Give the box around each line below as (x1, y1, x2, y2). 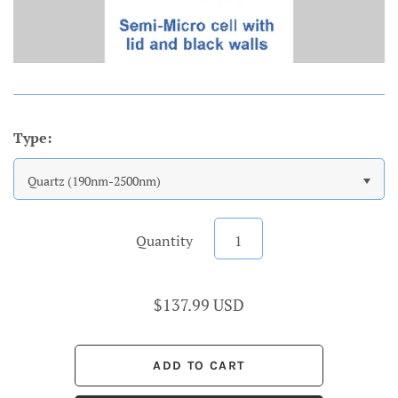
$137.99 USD (154, 294, 244, 316)
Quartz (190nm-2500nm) (28, 172, 161, 190)
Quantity (135, 231, 193, 251)
